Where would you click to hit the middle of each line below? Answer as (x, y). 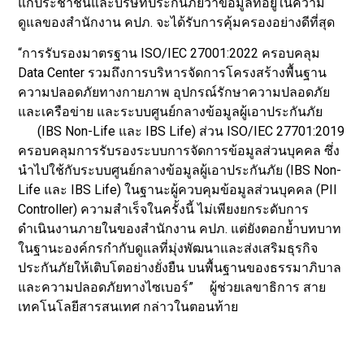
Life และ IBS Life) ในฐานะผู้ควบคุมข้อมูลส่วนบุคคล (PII (178, 190)
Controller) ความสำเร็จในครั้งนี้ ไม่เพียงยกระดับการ (164, 210)
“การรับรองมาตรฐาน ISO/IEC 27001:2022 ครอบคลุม (169, 54)
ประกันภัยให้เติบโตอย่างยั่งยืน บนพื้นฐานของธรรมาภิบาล (180, 268)
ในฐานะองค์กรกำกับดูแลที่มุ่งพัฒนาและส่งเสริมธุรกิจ (168, 249)
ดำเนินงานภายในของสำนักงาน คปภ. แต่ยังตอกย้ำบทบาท (180, 229)
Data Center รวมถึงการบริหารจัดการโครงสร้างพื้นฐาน (173, 73)
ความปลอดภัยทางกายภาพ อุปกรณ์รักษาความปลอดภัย (174, 93)
